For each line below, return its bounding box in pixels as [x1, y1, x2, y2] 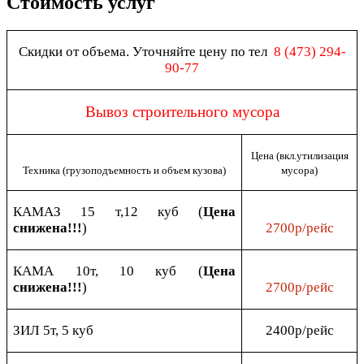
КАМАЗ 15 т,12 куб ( [13, 203, 203, 219]
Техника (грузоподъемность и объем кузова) [23, 163, 226, 176]
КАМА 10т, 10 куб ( [13, 262, 203, 279]
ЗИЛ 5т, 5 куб [13, 322, 94, 338]
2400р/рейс [265, 322, 334, 338]
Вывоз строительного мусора [84, 102, 279, 120]
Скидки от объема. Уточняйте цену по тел [18, 43, 274, 59]
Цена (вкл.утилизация [250, 149, 349, 162]
